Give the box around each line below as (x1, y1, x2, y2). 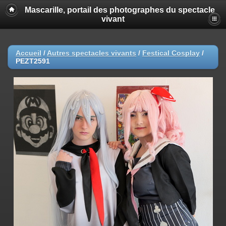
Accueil (16, 49, 41, 57)
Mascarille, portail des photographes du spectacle (24, 6, 215, 14)
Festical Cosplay (142, 49, 200, 57)
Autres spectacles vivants (47, 49, 136, 57)
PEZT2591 (16, 57, 50, 65)
